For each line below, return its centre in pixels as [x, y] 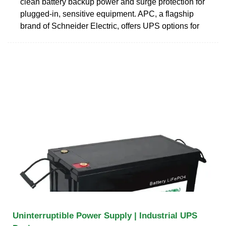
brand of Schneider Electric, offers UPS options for [110, 26]
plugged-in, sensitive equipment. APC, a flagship [107, 14]
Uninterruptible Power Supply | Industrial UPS [105, 215]
